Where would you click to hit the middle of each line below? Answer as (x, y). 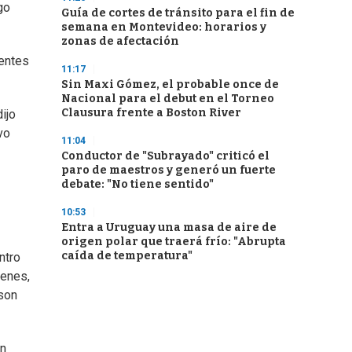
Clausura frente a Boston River (151, 113)
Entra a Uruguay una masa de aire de (169, 227)
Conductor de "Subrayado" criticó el (165, 156)
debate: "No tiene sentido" (137, 184)
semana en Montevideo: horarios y (164, 27)
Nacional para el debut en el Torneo (168, 99)
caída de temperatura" (127, 256)
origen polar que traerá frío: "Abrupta (174, 242)
